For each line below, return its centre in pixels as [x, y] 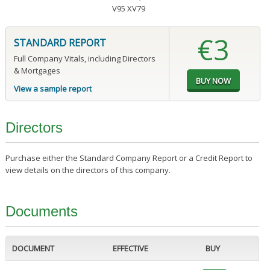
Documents [41, 212]
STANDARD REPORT [60, 43]
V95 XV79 [128, 9]
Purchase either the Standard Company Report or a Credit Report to [129, 158]
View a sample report [52, 89]
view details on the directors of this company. [88, 170]
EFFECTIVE [130, 249]
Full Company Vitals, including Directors [84, 59]
